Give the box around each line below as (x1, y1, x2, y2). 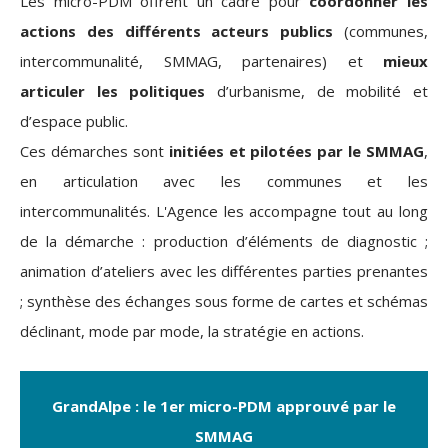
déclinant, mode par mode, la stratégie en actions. (20, 321, 364, 341)
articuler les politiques (20, 81, 206, 101)
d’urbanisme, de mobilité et (205, 81, 429, 101)
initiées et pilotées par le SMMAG (168, 141, 424, 161)
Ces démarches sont (20, 141, 169, 161)
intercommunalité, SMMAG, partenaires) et (20, 51, 383, 71)
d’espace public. (20, 111, 128, 131)
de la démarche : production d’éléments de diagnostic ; (20, 231, 428, 251)
